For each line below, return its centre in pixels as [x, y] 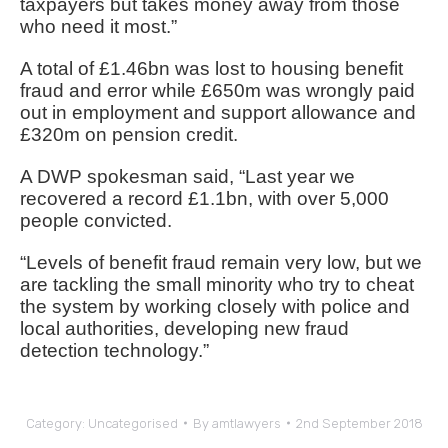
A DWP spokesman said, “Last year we [187, 176]
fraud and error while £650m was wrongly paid [217, 90]
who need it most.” [98, 26]
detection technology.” [114, 350]
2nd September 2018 [359, 423]
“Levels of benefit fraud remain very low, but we [221, 262]
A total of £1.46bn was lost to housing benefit [211, 68]
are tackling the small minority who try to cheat [217, 284]
